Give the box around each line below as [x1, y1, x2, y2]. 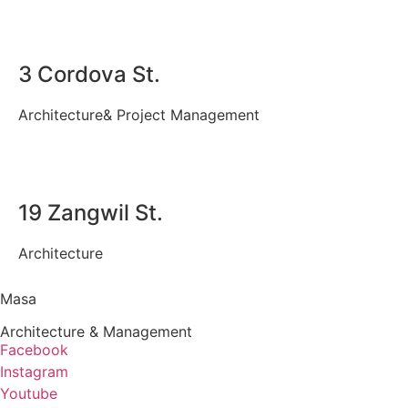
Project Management [117, 105, 260, 124]
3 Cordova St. [18, 60, 160, 87]
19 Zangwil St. [18, 199, 163, 226]
